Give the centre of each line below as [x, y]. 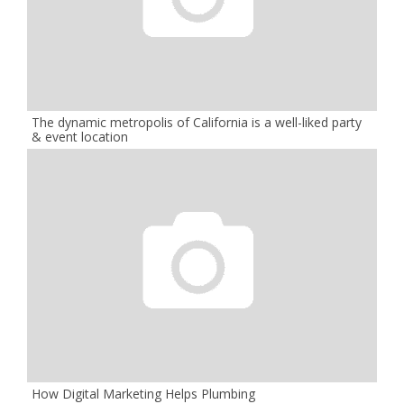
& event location [80, 136]
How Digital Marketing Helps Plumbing [143, 393]
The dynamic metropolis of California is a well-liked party [197, 122]
